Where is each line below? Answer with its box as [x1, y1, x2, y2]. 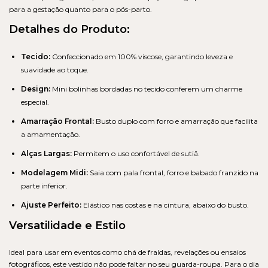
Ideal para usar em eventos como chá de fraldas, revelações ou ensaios [9, 247, 246, 257]
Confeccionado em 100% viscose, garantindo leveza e [50, 51, 233, 61]
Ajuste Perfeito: [21, 200, 81, 209]
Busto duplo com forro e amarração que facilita [94, 116, 258, 126]
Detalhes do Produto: [9, 23, 130, 36]
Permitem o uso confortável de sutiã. [72, 148, 200, 158]
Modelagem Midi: [21, 167, 88, 177]
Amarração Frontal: [21, 116, 94, 126]
